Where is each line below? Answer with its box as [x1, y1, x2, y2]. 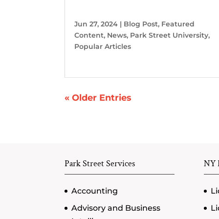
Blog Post [124, 19, 158, 28]
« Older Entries [65, 92, 131, 103]
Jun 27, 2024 [74, 19, 118, 28]
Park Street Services [65, 158, 135, 170]
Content [74, 30, 104, 40]
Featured [161, 19, 195, 28]
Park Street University [130, 30, 208, 40]
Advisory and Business [71, 203, 160, 213]
